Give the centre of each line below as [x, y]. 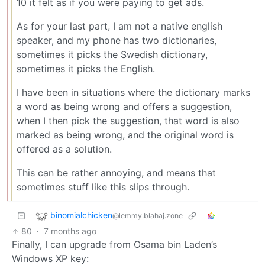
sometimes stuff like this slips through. [103, 187]
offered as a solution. [64, 149]
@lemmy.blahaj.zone [148, 215]
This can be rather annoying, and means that [116, 172]
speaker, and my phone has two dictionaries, [117, 40]
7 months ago [70, 231]
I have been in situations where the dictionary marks [133, 92]
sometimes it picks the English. [86, 68]
